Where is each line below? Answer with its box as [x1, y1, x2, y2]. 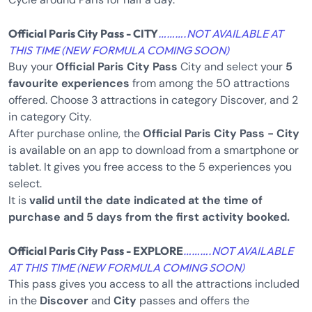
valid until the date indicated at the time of [29, 193, 263, 208]
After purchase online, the [8, 126, 143, 141]
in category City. [8, 109, 91, 124]
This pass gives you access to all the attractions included [8, 276, 299, 291]
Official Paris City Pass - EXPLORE [17, 244, 183, 258]
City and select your [178, 59, 286, 74]
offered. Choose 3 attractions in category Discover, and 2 [8, 93, 298, 107]
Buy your [8, 59, 56, 74]
